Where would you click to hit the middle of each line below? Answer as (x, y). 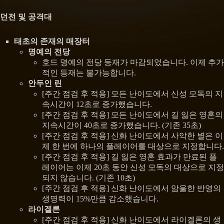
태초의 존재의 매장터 (52, 41)
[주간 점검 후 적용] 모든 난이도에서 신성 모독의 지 (132, 94)
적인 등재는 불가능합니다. (89, 73)
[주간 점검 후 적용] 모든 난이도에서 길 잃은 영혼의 (132, 115)
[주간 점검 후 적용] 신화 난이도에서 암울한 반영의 (131, 188)
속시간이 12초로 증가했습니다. (97, 104)
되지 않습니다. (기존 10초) (88, 178)
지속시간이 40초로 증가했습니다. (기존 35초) (121, 125)
